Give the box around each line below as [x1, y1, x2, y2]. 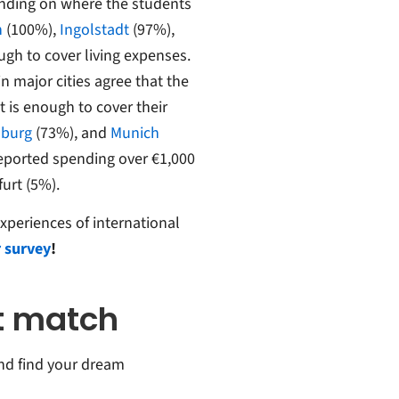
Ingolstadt [59, 19, 129, 42]
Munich [110, 122, 159, 145]
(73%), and [31, 122, 110, 145]
